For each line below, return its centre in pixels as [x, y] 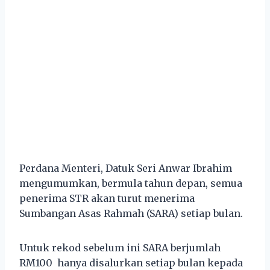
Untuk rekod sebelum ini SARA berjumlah [120, 247]
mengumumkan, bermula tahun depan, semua [131, 183]
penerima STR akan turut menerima [107, 198]
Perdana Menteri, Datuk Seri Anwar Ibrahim [126, 168]
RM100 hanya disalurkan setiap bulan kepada [131, 262]
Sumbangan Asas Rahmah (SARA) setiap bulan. [131, 213]
